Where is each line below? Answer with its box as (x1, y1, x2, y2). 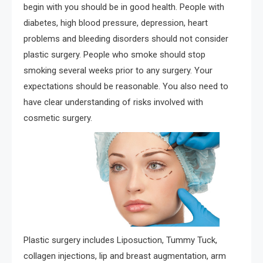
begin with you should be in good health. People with (23, 1, 224, 12)
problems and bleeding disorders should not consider (23, 33, 228, 44)
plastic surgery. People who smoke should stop (23, 49, 205, 60)
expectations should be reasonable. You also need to (23, 80, 228, 92)
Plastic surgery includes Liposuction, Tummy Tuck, (23, 235, 217, 246)
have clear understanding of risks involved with (23, 96, 203, 107)
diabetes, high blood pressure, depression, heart (23, 17, 208, 28)
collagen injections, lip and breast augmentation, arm (23, 251, 226, 262)
